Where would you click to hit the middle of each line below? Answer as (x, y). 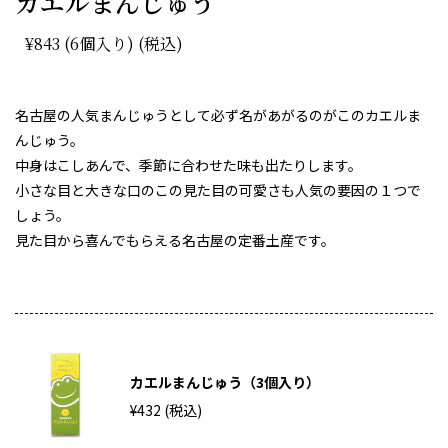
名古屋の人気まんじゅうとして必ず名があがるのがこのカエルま (218, 115)
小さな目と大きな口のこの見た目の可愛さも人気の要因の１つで (218, 190)
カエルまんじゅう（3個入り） (225, 382)
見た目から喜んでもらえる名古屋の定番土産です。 (175, 240)
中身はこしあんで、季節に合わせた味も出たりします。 (188, 165)
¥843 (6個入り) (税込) (104, 44)
